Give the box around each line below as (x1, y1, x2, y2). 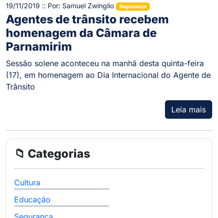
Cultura (14, 178, 40, 188)
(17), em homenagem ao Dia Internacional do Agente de (6, 70, 211, 80)
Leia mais (171, 105, 206, 115)
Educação (14, 195, 51, 205)
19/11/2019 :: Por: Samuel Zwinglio (6, 1, 116, 10)
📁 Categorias (14, 146, 90, 161)
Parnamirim (6, 39, 72, 54)
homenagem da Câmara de (6, 26, 157, 40)
